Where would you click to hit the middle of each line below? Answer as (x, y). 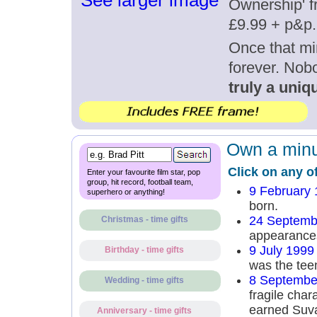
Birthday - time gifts (144, 250)
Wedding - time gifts (144, 280)
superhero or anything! (126, 192)
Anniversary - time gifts (144, 311)
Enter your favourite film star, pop (143, 172)
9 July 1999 (281, 250)
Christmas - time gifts (144, 219)
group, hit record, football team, (140, 182)
